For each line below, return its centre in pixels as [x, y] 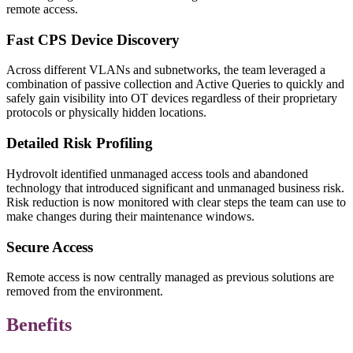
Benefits [39, 325]
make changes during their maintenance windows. [130, 216]
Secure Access [50, 247]
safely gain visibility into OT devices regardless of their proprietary [172, 98]
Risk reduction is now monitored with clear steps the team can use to [176, 202]
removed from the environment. [85, 292]
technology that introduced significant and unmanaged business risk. [175, 188]
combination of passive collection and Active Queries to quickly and [175, 84]
